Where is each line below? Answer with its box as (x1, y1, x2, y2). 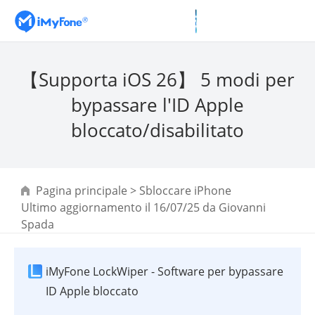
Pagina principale (36, 183, 127, 198)
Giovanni (219, 200, 266, 215)
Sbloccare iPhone (139, 183, 231, 198)
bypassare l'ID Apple (71, 92, 244, 117)
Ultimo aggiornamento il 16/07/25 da (21, 200, 219, 215)
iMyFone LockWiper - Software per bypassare (46, 264, 283, 279)
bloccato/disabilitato (71, 117, 244, 143)
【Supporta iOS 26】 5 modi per (20, 67, 295, 92)
